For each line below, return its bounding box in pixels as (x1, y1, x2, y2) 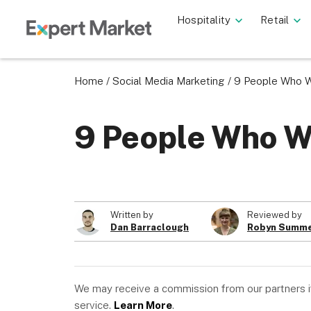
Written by (110, 210, 153, 220)
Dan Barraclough (110, 222, 189, 233)
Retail (260, 14, 289, 26)
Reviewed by (247, 210, 302, 220)
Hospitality (177, 14, 231, 26)
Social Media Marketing (112, 75, 225, 87)
